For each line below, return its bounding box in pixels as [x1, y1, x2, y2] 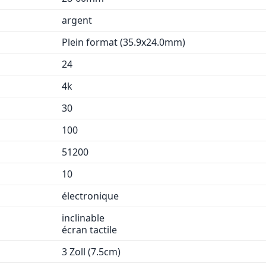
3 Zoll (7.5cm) [62, 245, 121, 258]
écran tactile [62, 223, 117, 236]
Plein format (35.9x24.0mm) [62, 36, 185, 49]
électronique [62, 189, 119, 202]
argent [62, 14, 92, 27]
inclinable [62, 211, 104, 224]
